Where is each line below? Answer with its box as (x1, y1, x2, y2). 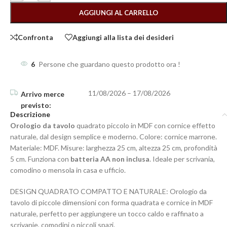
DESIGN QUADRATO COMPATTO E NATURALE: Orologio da (10, 187, 207, 196)
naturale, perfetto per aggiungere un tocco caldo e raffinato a (10, 209, 204, 218)
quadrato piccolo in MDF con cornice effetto (75, 121, 215, 130)
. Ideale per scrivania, (149, 155, 215, 163)
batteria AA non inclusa (70, 155, 149, 163)
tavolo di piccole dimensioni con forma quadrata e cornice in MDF (10, 198, 213, 207)
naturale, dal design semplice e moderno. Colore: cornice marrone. (10, 132, 217, 141)
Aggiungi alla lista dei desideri (72, 32, 174, 42)
